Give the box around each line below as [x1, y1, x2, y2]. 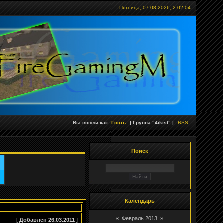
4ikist [155, 120, 168, 125]
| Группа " [128, 120, 155, 125]
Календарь [124, 198, 155, 204]
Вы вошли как [73, 120, 109, 125]
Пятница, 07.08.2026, [119, 5, 173, 10]
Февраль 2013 [122, 215, 157, 221]
